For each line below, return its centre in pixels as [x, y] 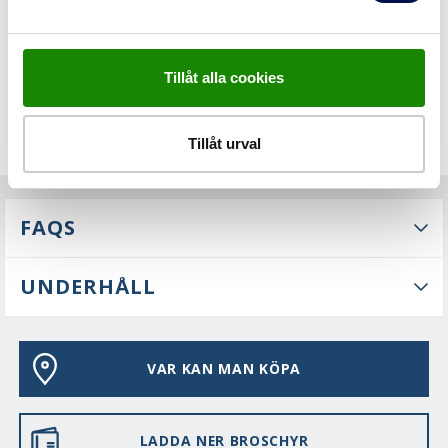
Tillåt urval [224, 143]
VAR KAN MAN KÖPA [224, 369]
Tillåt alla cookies [224, 77]
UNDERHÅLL [88, 287]
